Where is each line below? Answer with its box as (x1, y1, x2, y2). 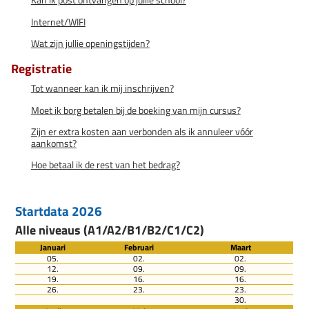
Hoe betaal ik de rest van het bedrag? (30, 157, 180, 173)
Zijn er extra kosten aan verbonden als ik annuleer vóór (30, 124, 253, 140)
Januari (40, 241, 66, 255)
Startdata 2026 (15, 200, 103, 221)
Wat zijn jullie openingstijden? (30, 35, 150, 51)
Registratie (11, 59, 72, 79)
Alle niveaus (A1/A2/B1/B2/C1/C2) (15, 220, 205, 239)
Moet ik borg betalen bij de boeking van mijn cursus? (30, 102, 241, 118)
